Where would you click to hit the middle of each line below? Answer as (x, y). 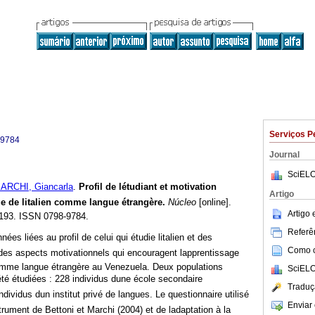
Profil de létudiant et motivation (148, 187)
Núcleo (181, 202)
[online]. (214, 202)
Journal (284, 155)
